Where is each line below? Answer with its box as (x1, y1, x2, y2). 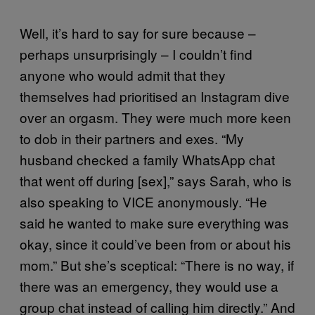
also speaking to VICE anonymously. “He (20, 191, 267, 211)
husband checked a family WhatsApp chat (20, 149, 275, 169)
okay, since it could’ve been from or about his (20, 233, 291, 253)
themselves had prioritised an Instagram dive (20, 86, 290, 105)
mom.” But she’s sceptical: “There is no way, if (20, 255, 294, 274)
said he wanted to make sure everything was (20, 212, 289, 232)
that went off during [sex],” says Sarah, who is (20, 170, 292, 190)
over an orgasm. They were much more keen (20, 107, 291, 127)
